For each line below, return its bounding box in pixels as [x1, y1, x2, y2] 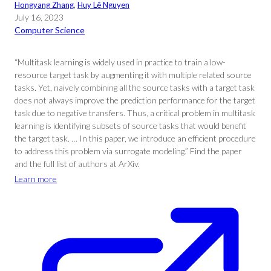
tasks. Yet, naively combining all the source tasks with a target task [15, 82, 255, 93]
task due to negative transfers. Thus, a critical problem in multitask [15, 108, 255, 118]
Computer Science [15, 25, 85, 35]
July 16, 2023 [15, 12, 64, 22]
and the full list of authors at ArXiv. [15, 158, 140, 169]
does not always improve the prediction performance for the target [15, 95, 255, 105]
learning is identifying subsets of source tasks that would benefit [15, 120, 246, 131]
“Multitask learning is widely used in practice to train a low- [15, 57, 226, 67]
